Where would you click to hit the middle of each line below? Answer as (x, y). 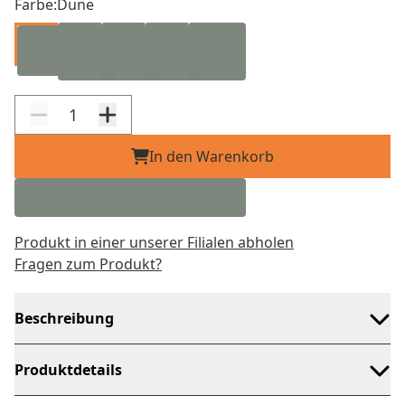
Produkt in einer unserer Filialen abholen (154, 242)
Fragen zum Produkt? (88, 264)
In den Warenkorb (212, 156)
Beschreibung (64, 318)
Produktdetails (68, 370)
